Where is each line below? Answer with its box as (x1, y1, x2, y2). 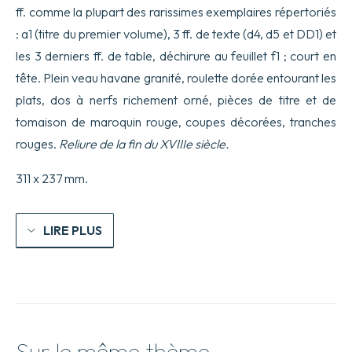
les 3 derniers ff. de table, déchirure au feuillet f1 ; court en (16, 48, 336, 64)
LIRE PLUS (43, 222, 102, 239)
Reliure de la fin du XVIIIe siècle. (59, 136, 229, 152)
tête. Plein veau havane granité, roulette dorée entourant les (16, 70, 336, 86)
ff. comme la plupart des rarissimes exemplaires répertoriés (16, 4, 336, 20)
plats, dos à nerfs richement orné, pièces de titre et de (16, 92, 336, 108)
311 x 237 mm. (16, 170, 88, 187)
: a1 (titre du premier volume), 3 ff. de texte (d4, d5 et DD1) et (16, 26, 336, 42)
